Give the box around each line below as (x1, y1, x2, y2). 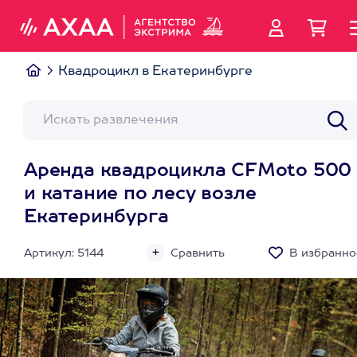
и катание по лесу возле (24, 186, 257, 203)
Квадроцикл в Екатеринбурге (58, 65, 253, 78)
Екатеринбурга (24, 209, 169, 226)
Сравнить (171, 248, 225, 259)
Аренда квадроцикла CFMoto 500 (24, 163, 352, 180)
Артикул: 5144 (24, 248, 104, 259)
